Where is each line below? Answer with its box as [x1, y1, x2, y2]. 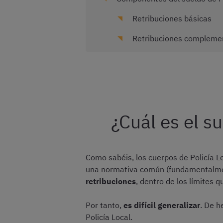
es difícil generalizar [123, 200, 200, 210]
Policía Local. [86, 212, 132, 222]
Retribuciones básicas [130, 13, 212, 23]
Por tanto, [86, 200, 123, 210]
